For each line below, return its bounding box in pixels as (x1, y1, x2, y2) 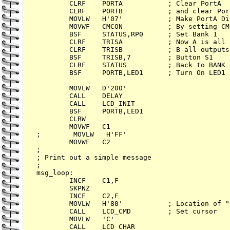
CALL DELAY (36, 92, 123, 100)
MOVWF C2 (36, 138, 110, 146)
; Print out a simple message (36, 154, 151, 162)
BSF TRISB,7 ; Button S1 (36, 53, 213, 62)
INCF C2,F (36, 192, 119, 200)
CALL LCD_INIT (36, 100, 135, 108)
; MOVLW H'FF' (36, 130, 127, 139)
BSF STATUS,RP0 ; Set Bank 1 (36, 30, 217, 39)
